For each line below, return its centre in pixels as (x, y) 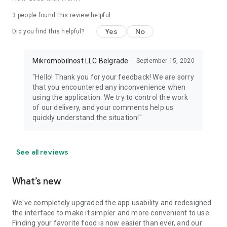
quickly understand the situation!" (87, 118)
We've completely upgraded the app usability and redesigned (112, 203)
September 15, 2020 (165, 61)
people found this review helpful (63, 15)
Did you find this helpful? (48, 31)
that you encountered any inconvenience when (109, 87)
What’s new (36, 181)
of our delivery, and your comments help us (103, 107)
